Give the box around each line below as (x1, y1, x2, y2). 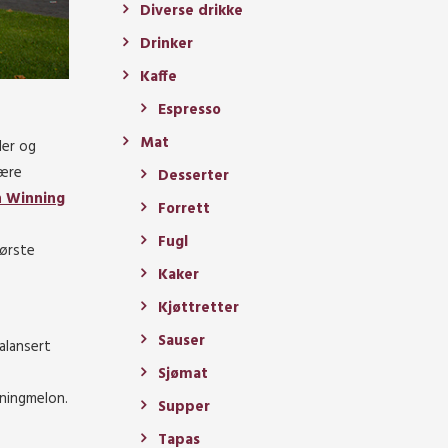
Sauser (158, 329, 205, 354)
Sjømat (158, 362, 208, 387)
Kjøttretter (158, 296, 239, 321)
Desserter (158, 164, 229, 189)
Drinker (140, 32, 193, 57)
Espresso (158, 98, 221, 123)
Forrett (158, 197, 210, 222)
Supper (158, 395, 210, 420)
